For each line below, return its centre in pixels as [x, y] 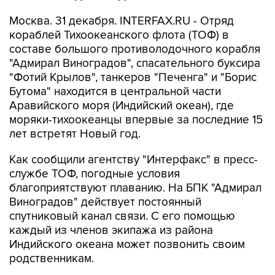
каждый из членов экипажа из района [111, 230]
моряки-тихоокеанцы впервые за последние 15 [136, 120]
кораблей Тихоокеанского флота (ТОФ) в [119, 35]
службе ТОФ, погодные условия [95, 174]
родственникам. [52, 259]
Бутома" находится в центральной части [115, 92]
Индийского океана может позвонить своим [127, 245]
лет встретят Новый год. [75, 134]
